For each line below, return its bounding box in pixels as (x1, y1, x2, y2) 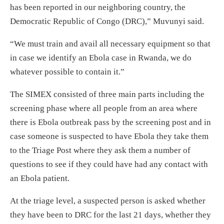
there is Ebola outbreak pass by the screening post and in (10, 117, 211, 127)
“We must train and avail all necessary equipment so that (10, 38, 210, 48)
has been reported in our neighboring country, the (10, 2, 185, 12)
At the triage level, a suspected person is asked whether (10, 195, 205, 205)
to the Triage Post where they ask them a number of (10, 145, 190, 155)
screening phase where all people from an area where (10, 103, 197, 113)
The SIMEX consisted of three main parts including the (10, 89, 204, 99)
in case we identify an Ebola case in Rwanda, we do (10, 52, 191, 62)
